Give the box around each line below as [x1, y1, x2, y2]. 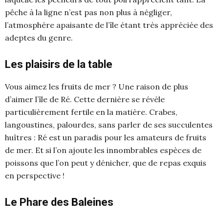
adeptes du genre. [5, 32, 73, 43]
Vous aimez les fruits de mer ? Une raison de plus [5, 81, 188, 91]
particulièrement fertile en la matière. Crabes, [5, 107, 177, 117]
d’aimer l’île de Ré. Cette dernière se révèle [5, 94, 165, 104]
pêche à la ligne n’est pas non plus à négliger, [5, 7, 172, 17]
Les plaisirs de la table [5, 58, 112, 70]
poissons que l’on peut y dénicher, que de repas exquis [5, 157, 206, 168]
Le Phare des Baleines [5, 196, 113, 208]
